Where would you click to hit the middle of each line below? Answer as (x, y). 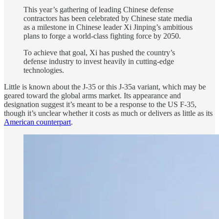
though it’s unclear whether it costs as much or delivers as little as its (108, 113)
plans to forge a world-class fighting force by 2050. (102, 36)
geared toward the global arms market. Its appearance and (92, 96)
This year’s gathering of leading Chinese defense (99, 10)
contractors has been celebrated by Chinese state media (108, 19)
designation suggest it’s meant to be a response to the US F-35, (100, 105)
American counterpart (37, 122)
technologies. (44, 70)
